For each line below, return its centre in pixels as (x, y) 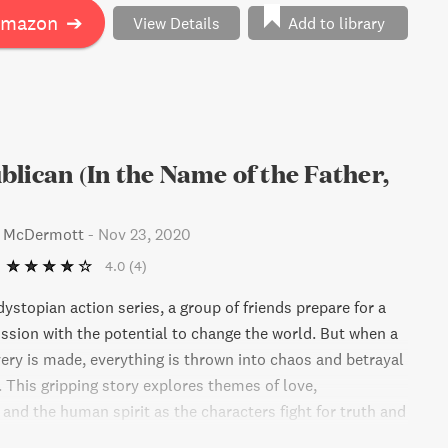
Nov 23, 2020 (144, 234)
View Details (176, 22)
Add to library (336, 22)
